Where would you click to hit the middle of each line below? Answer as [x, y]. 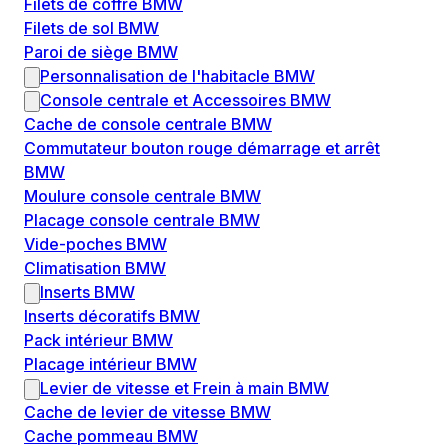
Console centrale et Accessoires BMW [185, 100]
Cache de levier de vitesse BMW [147, 412]
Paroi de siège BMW [101, 52]
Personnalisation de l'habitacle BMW [177, 76]
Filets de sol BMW [91, 28]
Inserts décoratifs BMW [112, 316]
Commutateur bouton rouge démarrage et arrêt [202, 148]
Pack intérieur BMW [98, 340]
